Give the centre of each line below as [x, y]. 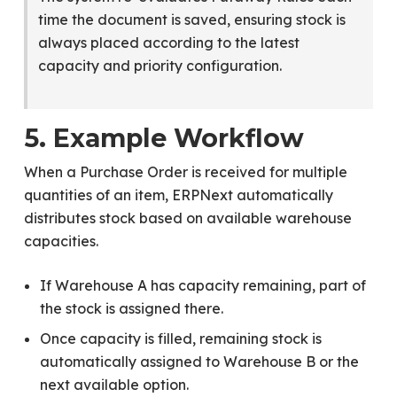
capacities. [61, 241]
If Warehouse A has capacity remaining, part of [202, 285]
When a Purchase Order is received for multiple [185, 172]
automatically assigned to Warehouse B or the [199, 362]
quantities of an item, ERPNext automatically [178, 195]
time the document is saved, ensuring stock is [191, 19]
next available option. [114, 385]
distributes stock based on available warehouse [187, 218]
